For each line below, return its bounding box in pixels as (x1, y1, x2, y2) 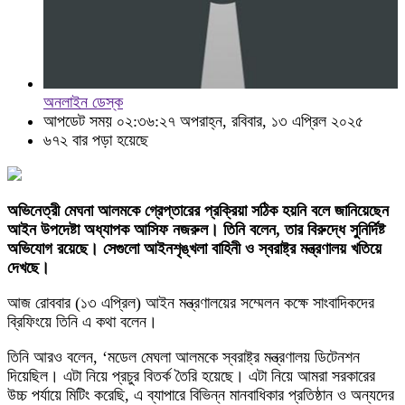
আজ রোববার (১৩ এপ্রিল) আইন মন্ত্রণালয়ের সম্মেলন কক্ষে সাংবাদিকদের (7, 294, 374, 312)
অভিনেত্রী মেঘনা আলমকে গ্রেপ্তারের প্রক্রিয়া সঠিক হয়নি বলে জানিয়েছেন (7, 202, 389, 220)
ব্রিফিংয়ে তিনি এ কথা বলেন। (7, 313, 157, 331)
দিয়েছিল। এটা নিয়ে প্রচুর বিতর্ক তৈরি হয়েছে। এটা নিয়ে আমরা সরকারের (7, 367, 375, 385)
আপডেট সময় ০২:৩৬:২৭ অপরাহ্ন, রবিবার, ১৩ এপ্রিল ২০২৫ (43, 112, 363, 130)
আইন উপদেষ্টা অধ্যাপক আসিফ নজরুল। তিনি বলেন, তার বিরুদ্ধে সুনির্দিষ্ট (7, 221, 385, 239)
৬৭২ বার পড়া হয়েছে (43, 131, 148, 149)
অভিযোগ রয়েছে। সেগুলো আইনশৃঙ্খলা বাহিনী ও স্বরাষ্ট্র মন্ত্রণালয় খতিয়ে (7, 240, 381, 258)
